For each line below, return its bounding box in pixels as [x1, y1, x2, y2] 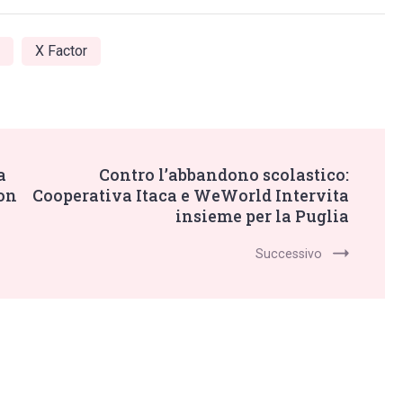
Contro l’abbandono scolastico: [99, 164, 349, 186]
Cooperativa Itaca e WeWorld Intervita [32, 184, 349, 207]
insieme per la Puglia [175, 205, 349, 228]
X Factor [35, 42, 87, 60]
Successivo [255, 246, 322, 262]
